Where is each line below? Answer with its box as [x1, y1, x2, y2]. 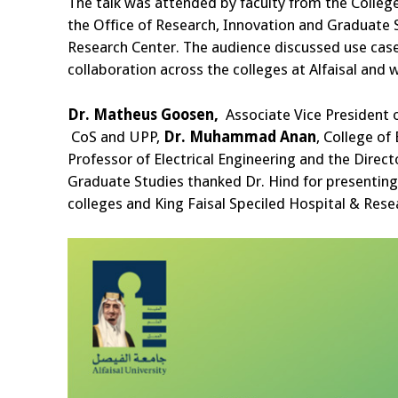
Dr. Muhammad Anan [163, 128, 316, 147]
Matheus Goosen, [93, 106, 226, 124]
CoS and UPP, [68, 128, 163, 147]
